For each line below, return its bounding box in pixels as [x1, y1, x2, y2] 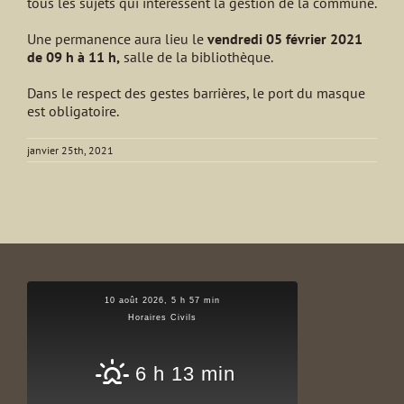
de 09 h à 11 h [27, 48, 116, 67]
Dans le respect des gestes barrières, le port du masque [27, 84, 365, 103]
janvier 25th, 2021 [27, 143, 114, 158]
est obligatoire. [27, 102, 119, 121]
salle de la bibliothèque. [120, 48, 273, 67]
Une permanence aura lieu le [27, 30, 207, 49]
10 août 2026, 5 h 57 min [105, 296, 220, 306]
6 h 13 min [134, 363, 235, 386]
